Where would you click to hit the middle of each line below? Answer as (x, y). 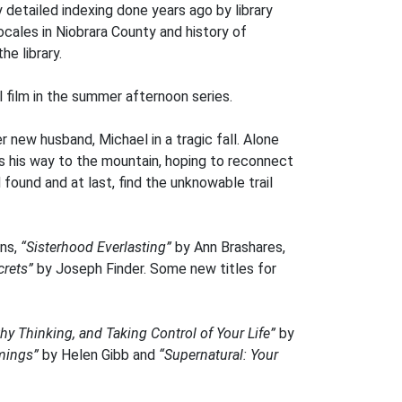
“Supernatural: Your (218, 355)
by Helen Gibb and (99, 355)
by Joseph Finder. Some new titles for (155, 269)
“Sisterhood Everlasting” (96, 247)
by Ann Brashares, (228, 247)
